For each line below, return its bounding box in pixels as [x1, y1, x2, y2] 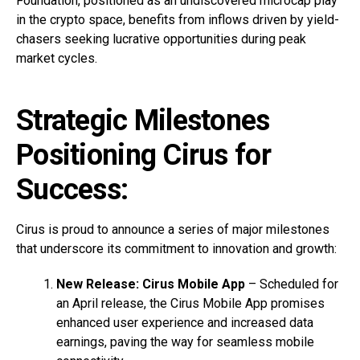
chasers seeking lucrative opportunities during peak [16, 31, 306, 47]
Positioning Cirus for [16, 138, 271, 173]
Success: [16, 173, 129, 207]
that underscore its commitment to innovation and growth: [16, 241, 337, 257]
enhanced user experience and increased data [56, 315, 313, 331]
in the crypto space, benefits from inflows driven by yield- [16, 12, 339, 28]
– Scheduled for [245, 276, 338, 292]
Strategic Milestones [16, 104, 270, 138]
